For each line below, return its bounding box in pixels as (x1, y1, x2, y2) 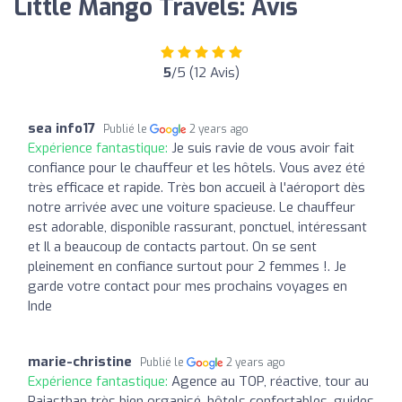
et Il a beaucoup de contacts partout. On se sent (28, 237, 317, 256)
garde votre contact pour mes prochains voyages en (28, 276, 347, 295)
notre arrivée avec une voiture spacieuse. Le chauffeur (28, 197, 355, 216)
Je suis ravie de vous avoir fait (171, 138, 354, 157)
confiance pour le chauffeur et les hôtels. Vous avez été (28, 158, 365, 177)
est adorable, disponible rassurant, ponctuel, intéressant (28, 217, 367, 236)
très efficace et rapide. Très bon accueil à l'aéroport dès (28, 178, 365, 197)
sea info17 (28, 118, 95, 137)
